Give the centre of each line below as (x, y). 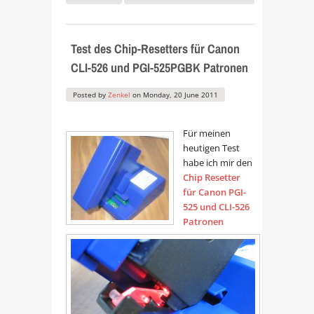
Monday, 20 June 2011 (180, 95)
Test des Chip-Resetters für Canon (155, 48)
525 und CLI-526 (216, 207)
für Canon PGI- (214, 192)
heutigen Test (211, 148)
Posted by (90, 95)
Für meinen (206, 134)
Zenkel (119, 95)
